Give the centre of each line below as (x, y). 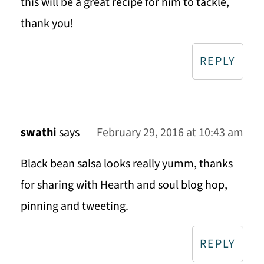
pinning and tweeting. (74, 207)
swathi (38, 133)
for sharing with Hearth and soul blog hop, (124, 185)
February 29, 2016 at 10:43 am (170, 133)
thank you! (47, 24)
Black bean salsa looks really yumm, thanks (126, 164)
